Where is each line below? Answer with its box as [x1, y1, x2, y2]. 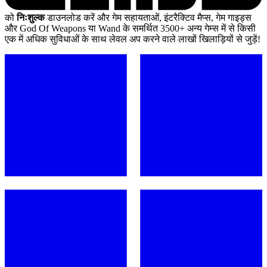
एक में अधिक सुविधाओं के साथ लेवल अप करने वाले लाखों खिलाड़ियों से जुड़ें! [5, 33, 260, 44]
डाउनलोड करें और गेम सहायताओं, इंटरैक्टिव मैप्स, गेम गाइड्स [45, 12, 252, 23]
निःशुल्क [17, 12, 45, 23]
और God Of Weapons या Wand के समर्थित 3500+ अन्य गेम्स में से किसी [5, 23, 256, 33]
